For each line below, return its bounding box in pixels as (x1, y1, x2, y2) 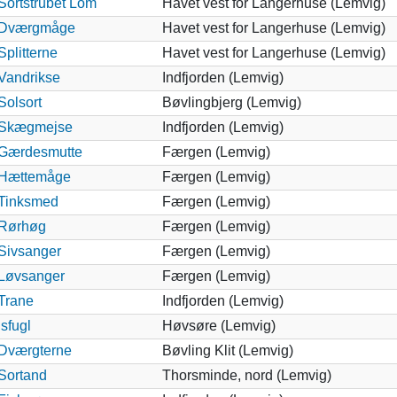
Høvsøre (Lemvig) (161, 317, 276, 333)
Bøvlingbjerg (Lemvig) (161, 94, 301, 110)
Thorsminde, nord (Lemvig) (161, 367, 331, 383)
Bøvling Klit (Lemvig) (161, 342, 293, 358)
